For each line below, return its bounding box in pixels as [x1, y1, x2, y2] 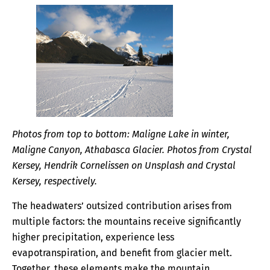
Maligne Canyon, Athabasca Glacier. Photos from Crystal [12, 144, 252, 156]
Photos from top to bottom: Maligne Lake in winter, [12, 128, 230, 140]
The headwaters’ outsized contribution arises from [12, 199, 232, 212]
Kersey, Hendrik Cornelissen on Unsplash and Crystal [12, 160, 236, 172]
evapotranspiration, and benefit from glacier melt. [12, 246, 232, 259]
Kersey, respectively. [12, 175, 97, 187]
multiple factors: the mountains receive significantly [12, 215, 241, 227]
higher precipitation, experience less [12, 231, 174, 243]
